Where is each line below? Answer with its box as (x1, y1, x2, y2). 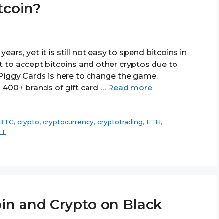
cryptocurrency (42, 117, 94, 126)
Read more (108, 83, 152, 92)
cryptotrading (97, 117, 143, 126)
